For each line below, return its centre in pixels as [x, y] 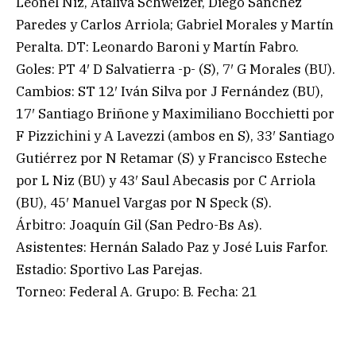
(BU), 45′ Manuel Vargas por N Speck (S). [144, 203]
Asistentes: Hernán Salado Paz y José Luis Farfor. [172, 248]
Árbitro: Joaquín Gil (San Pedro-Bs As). [139, 225]
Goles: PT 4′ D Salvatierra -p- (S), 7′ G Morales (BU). [176, 70]
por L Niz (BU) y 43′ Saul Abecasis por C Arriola [166, 181]
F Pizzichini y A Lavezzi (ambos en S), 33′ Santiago [175, 136]
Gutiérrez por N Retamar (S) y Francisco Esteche [171, 159]
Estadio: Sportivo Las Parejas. [109, 270]
